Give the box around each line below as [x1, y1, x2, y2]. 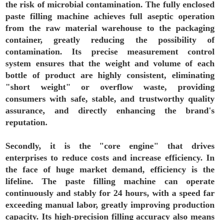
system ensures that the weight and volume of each [5, 58, 215, 68]
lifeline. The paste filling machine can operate [5, 176, 215, 186]
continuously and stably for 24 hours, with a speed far [5, 188, 215, 198]
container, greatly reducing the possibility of [5, 35, 215, 45]
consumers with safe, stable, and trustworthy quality [5, 94, 215, 104]
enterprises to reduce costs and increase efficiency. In [5, 153, 215, 163]
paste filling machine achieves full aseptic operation [5, 11, 215, 21]
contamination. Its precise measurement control [5, 47, 215, 56]
